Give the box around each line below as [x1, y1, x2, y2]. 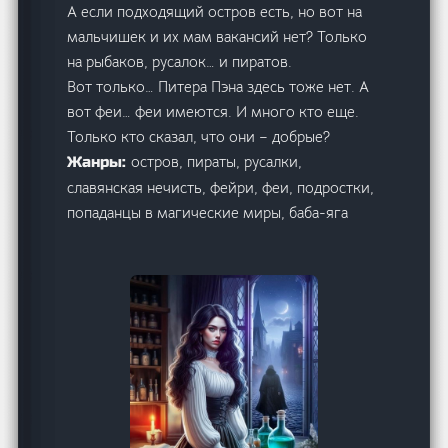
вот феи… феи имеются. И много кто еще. [67, 101, 360, 121]
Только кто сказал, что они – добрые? [67, 126, 331, 146]
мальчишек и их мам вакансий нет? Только [67, 26, 368, 46]
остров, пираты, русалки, [131, 151, 303, 171]
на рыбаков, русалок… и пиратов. [67, 51, 293, 71]
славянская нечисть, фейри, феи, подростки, [67, 177, 375, 197]
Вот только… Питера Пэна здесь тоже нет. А [67, 76, 370, 96]
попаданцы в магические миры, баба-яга [67, 202, 349, 222]
